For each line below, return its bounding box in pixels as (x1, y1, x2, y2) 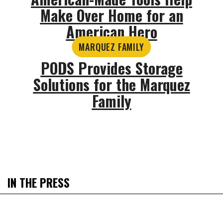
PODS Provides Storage (40, 57, 183, 80)
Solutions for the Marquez (33, 73, 190, 96)
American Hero (66, 20, 157, 43)
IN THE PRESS (7, 174, 70, 192)
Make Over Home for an (40, 4, 183, 27)
